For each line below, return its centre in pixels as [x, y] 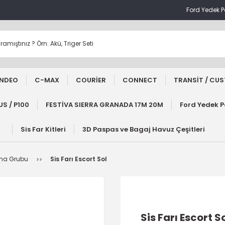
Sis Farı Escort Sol [79, 159]
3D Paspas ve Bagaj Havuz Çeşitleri [144, 129]
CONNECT [140, 80]
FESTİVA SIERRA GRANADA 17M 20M [104, 105]
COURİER [91, 80]
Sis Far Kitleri [43, 129]
